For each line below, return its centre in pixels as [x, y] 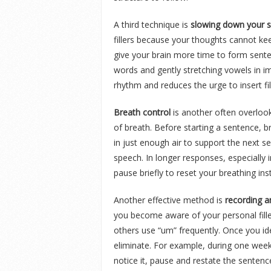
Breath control [143, 112]
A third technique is [152, 24]
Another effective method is [169, 200]
